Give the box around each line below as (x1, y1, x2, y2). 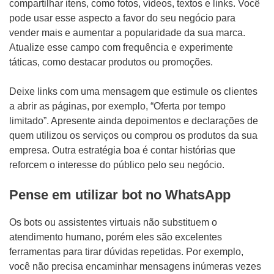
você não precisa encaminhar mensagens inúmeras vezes (9, 261, 261, 272)
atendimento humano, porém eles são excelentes (9, 232, 222, 242)
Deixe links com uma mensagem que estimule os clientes (9, 86, 257, 97)
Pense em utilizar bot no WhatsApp (9, 187, 231, 202)
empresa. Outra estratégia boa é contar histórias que (9, 145, 235, 155)
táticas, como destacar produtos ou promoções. (9, 57, 213, 67)
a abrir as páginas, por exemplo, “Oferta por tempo (9, 101, 226, 111)
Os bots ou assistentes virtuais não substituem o (9, 217, 217, 228)
